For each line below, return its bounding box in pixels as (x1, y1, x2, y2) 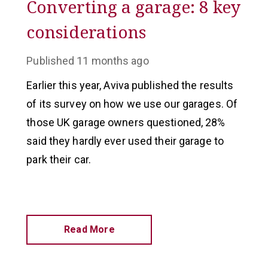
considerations (26, 20, 147, 43)
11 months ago (77, 54, 149, 67)
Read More (63, 224, 115, 235)
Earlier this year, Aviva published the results (26, 79, 234, 92)
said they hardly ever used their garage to (26, 135, 224, 147)
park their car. (26, 153, 94, 166)
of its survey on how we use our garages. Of (26, 98, 238, 110)
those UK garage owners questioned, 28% (26, 116, 226, 129)
